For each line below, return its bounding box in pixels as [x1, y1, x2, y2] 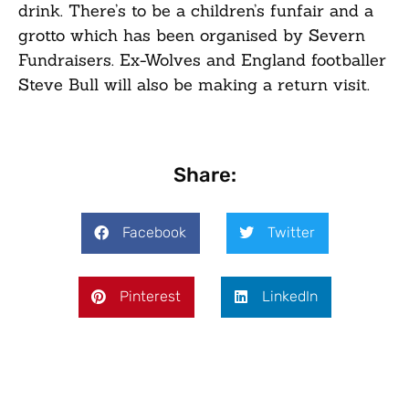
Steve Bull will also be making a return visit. [18, 74, 370, 96]
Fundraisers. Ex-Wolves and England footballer [18, 49, 386, 71]
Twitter [267, 224, 315, 241]
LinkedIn [261, 288, 318, 305]
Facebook [121, 224, 186, 241]
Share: [173, 162, 236, 187]
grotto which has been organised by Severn [18, 25, 365, 47]
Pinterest [119, 288, 181, 305]
